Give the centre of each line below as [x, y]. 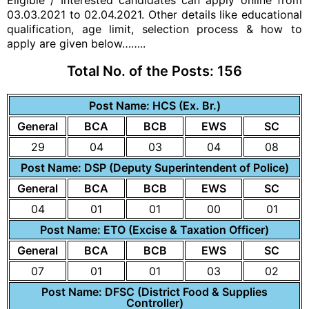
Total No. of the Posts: [142, 71]
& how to [270, 29]
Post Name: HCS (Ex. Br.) [154, 106]
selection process [190, 29]
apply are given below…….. [76, 43]
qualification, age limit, [74, 29]
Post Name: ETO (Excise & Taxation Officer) [154, 230]
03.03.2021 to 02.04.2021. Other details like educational [154, 14]
